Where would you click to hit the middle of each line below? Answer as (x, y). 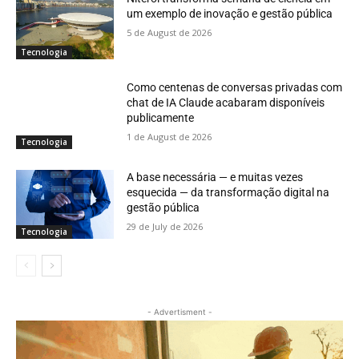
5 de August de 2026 (169, 32)
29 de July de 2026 (165, 226)
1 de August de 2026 (169, 137)
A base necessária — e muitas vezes (215, 177)
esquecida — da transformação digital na (228, 192)
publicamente (161, 118)
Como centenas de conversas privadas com (235, 88)
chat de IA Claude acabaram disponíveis (226, 103)
